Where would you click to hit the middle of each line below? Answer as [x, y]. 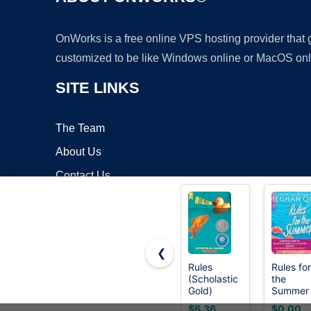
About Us [78, 152]
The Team [80, 128]
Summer [290, 291]
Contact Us [83, 175]
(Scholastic [213, 279]
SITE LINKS [98, 88]
